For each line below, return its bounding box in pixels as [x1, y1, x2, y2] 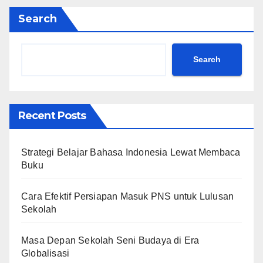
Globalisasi [21, 248, 70, 258]
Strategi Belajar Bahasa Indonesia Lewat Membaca [21, 147, 241, 157]
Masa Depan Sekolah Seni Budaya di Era [21, 235, 200, 245]
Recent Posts [18, 109, 86, 122]
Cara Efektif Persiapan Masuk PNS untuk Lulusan [21, 191, 234, 201]
